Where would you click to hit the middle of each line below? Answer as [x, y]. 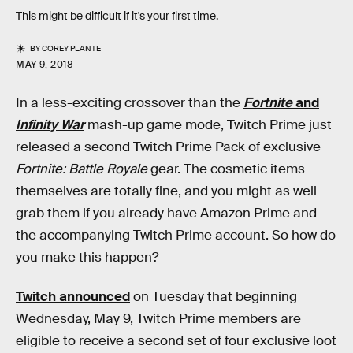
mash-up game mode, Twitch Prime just [208, 125]
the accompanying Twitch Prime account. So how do [176, 236]
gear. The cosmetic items [226, 169]
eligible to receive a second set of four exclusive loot [176, 340]
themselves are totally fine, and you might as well [166, 191]
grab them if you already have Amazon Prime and [166, 214]
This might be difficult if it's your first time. [117, 16]
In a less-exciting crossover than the [130, 103]
